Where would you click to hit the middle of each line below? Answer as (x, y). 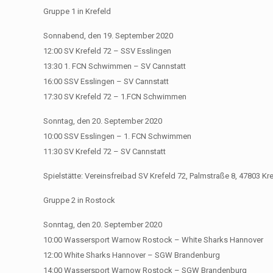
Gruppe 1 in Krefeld (77, 11)
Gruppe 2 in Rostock (80, 200)
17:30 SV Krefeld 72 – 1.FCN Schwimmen (115, 96)
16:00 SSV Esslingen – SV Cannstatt (106, 81)
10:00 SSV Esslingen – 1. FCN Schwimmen (118, 136)
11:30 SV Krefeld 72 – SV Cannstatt (105, 151)
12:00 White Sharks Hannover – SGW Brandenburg (132, 255)
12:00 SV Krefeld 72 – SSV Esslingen (108, 51)
